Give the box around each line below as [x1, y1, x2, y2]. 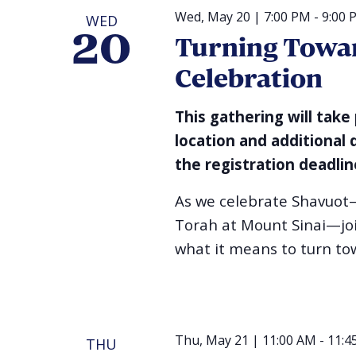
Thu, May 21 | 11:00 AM [174, 331, 316, 349]
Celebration [174, 66, 323, 93]
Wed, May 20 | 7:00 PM [174, 7, 311, 25]
